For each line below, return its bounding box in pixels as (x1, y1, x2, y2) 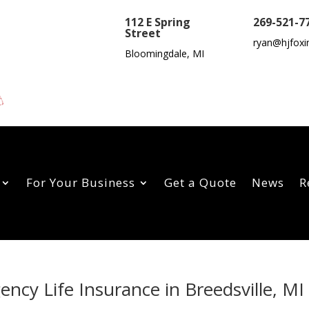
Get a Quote (164, 175, 237, 191)
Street (125, 26, 161, 41)
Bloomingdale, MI (125, 47, 205, 60)
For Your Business (26, 175, 135, 191)
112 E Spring (125, 14, 191, 30)
